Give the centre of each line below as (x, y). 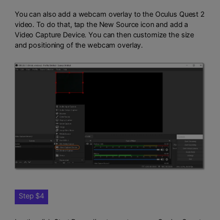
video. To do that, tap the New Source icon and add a (102, 25)
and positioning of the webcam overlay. (79, 45)
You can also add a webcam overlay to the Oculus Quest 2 (110, 14)
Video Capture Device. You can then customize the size (105, 35)
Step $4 (32, 195)
